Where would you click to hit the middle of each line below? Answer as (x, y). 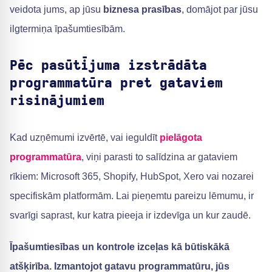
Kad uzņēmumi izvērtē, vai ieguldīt (85, 138)
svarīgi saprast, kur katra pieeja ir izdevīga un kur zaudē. (130, 215)
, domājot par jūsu (220, 9)
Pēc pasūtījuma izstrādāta (108, 66)
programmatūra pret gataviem (116, 83)
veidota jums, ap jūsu (56, 9)
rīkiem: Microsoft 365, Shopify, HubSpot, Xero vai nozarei (132, 176)
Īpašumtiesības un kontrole (72, 247)
